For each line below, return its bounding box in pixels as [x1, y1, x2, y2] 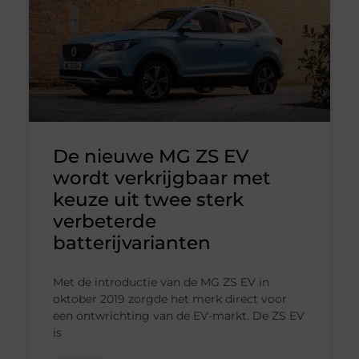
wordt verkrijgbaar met [52, 166, 271, 189]
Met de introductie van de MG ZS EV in [52, 274, 269, 289]
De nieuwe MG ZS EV [52, 144, 248, 167]
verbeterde [52, 209, 156, 232]
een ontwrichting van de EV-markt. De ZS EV [52, 308, 305, 323]
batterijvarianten [52, 231, 211, 254]
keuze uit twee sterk [52, 188, 244, 211]
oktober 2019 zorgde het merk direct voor [52, 291, 287, 306]
